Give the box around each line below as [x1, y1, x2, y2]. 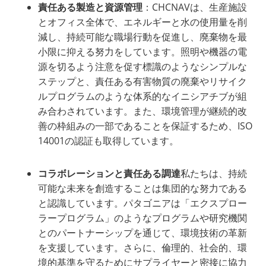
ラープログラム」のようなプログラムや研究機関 [38, 211, 248, 225]
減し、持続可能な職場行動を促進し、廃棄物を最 [38, 30, 248, 44]
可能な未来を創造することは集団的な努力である [38, 182, 248, 195]
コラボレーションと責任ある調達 [38, 167, 181, 180]
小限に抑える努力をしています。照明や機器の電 [38, 45, 248, 59]
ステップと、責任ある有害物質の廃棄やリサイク [38, 75, 248, 88]
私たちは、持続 [180, 167, 248, 180]
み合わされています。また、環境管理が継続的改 [38, 104, 248, 118]
